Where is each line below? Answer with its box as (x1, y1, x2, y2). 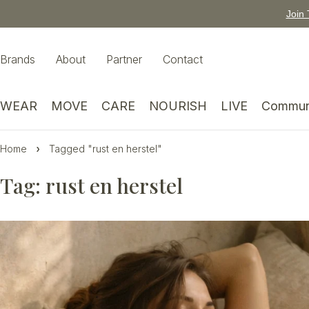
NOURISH (149, 99, 207, 113)
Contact (163, 52, 203, 66)
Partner (106, 52, 142, 66)
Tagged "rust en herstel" (49, 143, 162, 154)
